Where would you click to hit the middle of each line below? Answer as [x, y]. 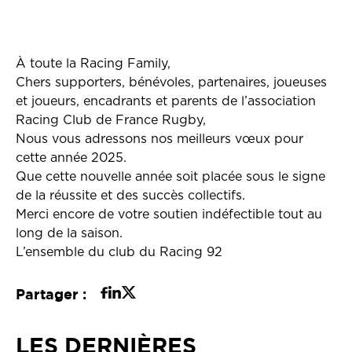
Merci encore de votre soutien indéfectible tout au [169, 214]
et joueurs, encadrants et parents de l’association [166, 101]
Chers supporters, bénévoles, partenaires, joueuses [171, 82]
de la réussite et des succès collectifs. [130, 196]
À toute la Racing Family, [93, 64]
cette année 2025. [71, 158]
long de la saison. [69, 233]
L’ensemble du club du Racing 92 [119, 252]
